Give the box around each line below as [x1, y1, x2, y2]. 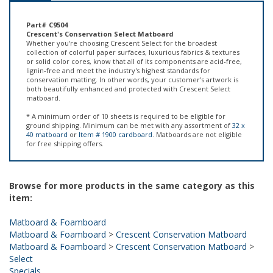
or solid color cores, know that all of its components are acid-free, [26, 35, 242, 44]
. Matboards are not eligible [152, 108, 242, 118]
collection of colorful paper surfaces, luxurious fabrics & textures [26, 26, 239, 35]
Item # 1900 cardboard [79, 108, 152, 118]
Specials [9, 244, 41, 255]
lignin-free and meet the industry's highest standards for [26, 44, 210, 54]
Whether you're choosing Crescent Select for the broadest [26, 17, 217, 26]
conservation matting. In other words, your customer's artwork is [26, 54, 238, 63]
